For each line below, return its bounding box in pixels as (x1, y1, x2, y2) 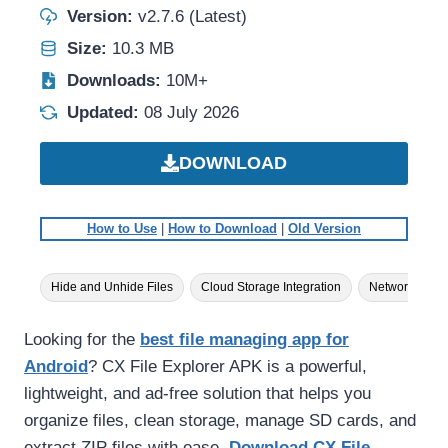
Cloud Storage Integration (201, 279, 341, 294)
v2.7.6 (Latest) (138, 7, 247, 27)
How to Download (168, 220, 277, 236)
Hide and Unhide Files (51, 279, 173, 294)
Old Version (288, 220, 361, 236)
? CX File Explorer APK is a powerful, (88, 356, 367, 376)
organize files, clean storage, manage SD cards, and (24, 410, 416, 430)
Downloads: (67, 71, 166, 91)
